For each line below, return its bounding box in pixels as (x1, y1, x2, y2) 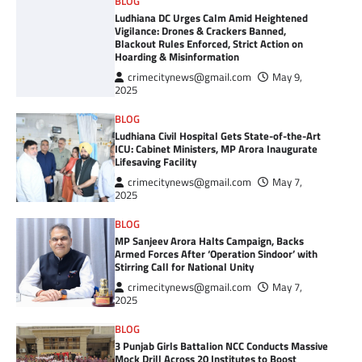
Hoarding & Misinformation (115, 48, 240, 65)
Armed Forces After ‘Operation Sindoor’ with (115, 246, 318, 263)
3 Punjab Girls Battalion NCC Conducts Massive (115, 338, 329, 355)
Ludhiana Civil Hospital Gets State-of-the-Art (115, 128, 322, 145)
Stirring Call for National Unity (115, 259, 255, 276)
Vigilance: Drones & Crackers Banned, (115, 23, 287, 40)
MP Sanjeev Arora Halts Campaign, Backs (115, 233, 305, 250)
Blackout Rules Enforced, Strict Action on (115, 36, 304, 53)
